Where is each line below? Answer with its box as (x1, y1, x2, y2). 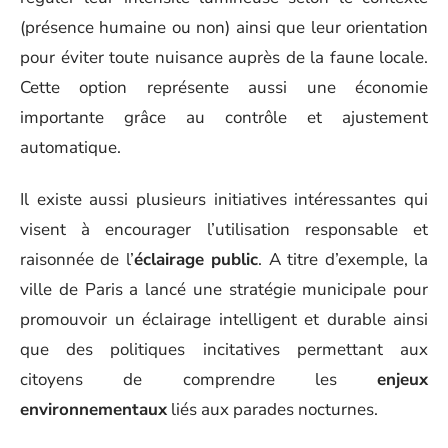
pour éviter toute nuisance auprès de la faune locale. (20, 45, 428, 69)
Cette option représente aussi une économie (20, 75, 428, 99)
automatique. (20, 135, 121, 159)
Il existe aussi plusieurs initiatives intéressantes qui (20, 188, 428, 211)
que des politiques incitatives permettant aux (20, 338, 428, 361)
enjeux (377, 368, 428, 391)
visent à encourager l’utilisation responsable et (20, 218, 428, 241)
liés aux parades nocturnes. (167, 398, 378, 421)
